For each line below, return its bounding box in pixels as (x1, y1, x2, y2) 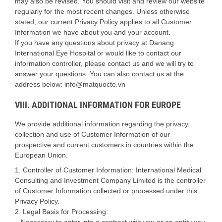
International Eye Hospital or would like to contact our (15, 49, 181, 57)
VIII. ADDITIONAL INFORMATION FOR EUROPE (15, 100, 181, 111)
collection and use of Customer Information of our (15, 130, 170, 138)
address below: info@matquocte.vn (15, 80, 125, 89)
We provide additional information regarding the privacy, (15, 119, 190, 128)
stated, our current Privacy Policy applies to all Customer (15, 18, 192, 26)
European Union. (15, 151, 68, 159)
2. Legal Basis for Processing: (15, 207, 108, 216)
